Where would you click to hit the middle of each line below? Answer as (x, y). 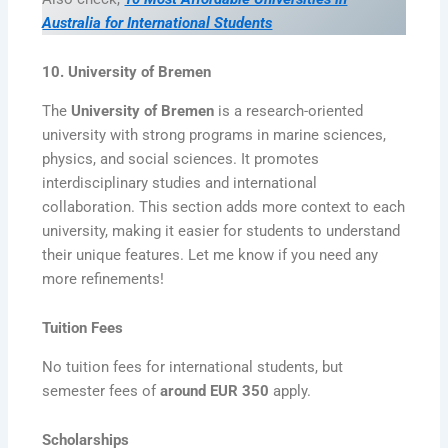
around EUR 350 (215, 390)
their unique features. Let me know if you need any (210, 254)
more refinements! (103, 278)
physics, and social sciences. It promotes (181, 158)
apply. (290, 390)
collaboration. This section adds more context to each (224, 206)
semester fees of (101, 390)
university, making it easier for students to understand (221, 230)
